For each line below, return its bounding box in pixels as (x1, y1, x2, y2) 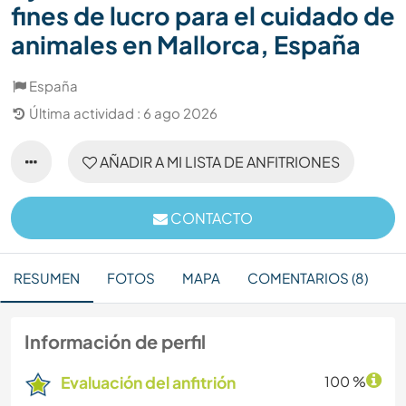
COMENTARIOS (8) (247, 269, 368, 287)
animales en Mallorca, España (11, 29, 361, 61)
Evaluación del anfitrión (61, 372, 236, 393)
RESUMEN (14, 269, 80, 287)
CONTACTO (168, 208, 253, 228)
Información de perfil (24, 330, 206, 353)
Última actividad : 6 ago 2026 (29, 104, 217, 122)
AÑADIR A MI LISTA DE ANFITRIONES (97, 152, 340, 172)
